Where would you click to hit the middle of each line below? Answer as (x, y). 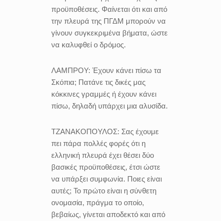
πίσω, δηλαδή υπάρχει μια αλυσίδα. (110, 106)
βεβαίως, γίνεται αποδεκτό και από (108, 214)
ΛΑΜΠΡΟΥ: (72, 70)
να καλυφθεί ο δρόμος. (89, 45)
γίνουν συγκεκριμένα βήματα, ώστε (110, 33)
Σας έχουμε (140, 131)
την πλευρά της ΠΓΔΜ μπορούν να (109, 21)
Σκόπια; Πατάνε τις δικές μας (98, 82)
